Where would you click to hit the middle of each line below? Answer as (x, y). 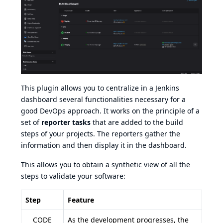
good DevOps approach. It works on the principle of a (110, 111)
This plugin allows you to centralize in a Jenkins (100, 88)
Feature (81, 200)
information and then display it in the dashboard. (104, 145)
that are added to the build (137, 122)
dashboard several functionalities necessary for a (103, 100)
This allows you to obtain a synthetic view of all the (106, 165)
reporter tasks (66, 122)
